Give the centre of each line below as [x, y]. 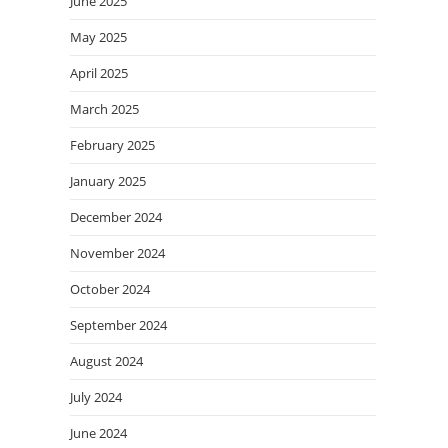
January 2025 [108, 180]
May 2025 [98, 36]
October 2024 [110, 288]
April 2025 [99, 72]
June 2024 [98, 432]
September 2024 [118, 324]
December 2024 [116, 216]
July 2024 [96, 396]
